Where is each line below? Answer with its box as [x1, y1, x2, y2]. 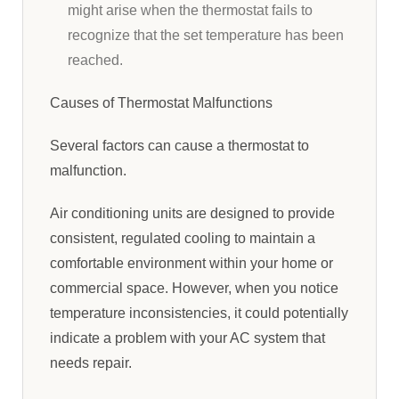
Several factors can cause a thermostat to [50, 138, 309, 153]
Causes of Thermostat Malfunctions [50, 95, 273, 110]
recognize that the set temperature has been [68, 28, 344, 43]
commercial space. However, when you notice [50, 281, 338, 296]
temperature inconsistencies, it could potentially [50, 305, 348, 321]
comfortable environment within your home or [50, 256, 333, 271]
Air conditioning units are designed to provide [50, 206, 335, 221]
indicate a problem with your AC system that [50, 330, 325, 346]
